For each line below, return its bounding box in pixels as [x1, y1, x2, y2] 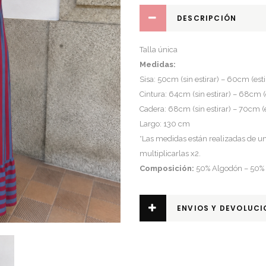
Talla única [140, 45, 178, 54]
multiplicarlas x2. [140, 149, 201, 158]
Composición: [140, 164, 194, 173]
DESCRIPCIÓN [177, 13, 237, 23]
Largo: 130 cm [140, 119, 190, 128]
